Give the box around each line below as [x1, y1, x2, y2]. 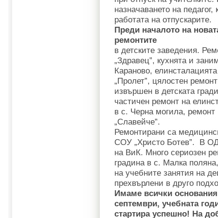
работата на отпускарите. [114, 15, 212, 24]
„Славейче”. [114, 117, 160, 127]
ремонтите [114, 35, 157, 45]
